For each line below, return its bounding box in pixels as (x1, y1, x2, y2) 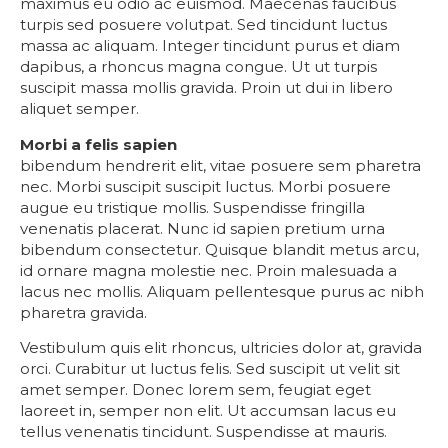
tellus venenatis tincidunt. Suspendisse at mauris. (20, 421, 387, 441)
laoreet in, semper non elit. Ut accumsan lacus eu (20, 400, 396, 420)
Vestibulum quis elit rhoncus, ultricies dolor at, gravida (20, 337, 422, 357)
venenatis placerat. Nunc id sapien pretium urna (20, 218, 385, 238)
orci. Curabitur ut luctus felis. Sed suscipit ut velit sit (20, 358, 400, 378)
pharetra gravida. (20, 302, 147, 322)
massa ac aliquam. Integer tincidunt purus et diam (20, 36, 400, 56)
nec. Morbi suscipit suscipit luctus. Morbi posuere (20, 176, 391, 196)
